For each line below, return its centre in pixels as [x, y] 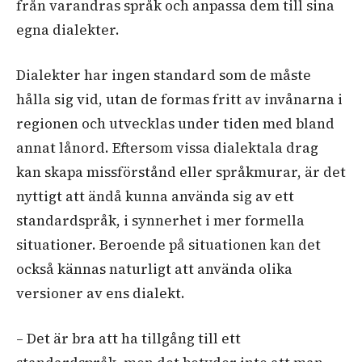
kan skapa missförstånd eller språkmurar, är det [181, 172]
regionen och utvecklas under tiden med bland [175, 123]
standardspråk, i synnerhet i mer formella [160, 220]
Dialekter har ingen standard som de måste [164, 75]
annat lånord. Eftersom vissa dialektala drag [167, 147]
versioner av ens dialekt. [102, 293]
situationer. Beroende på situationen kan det [168, 244]
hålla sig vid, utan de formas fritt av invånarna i [179, 99]
